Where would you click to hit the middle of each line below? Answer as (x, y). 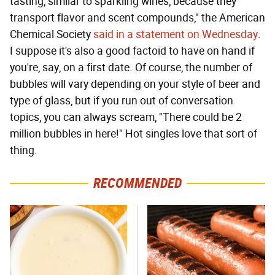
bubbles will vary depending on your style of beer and (135, 84)
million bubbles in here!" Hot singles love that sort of (134, 134)
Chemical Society (52, 34)
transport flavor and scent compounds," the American (137, 17)
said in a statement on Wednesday (176, 34)
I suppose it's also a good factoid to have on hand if (132, 51)
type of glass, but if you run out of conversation (122, 100)
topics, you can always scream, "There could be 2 (126, 117)
